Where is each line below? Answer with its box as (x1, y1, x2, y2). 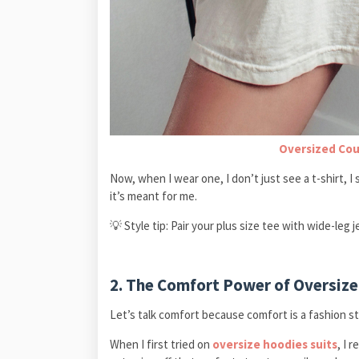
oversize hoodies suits (212, 336, 337, 352)
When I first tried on (110, 336, 212, 352)
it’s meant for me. (110, 188, 197, 204)
